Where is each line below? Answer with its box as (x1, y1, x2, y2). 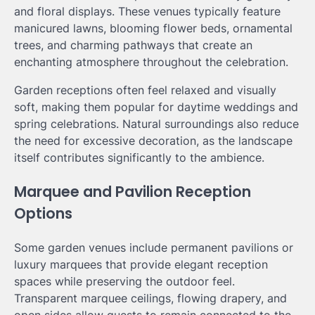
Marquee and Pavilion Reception (14, 181, 251, 202)
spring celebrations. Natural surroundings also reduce (14, 117, 299, 131)
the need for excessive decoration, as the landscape (14, 134, 292, 148)
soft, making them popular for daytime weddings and (14, 100, 298, 115)
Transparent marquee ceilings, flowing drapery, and (14, 290, 287, 305)
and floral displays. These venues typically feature (14, 4, 281, 19)
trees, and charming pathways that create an (14, 38, 252, 53)
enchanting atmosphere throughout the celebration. (14, 55, 288, 70)
